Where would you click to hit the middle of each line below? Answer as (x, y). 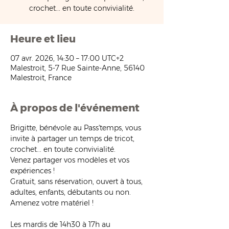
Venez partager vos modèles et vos (71, 160)
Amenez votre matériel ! (52, 203)
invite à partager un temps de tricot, (73, 139)
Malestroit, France (41, 78)
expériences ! (32, 171)
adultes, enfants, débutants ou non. (72, 192)
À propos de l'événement (75, 108)
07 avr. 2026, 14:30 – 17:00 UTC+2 (67, 58)
